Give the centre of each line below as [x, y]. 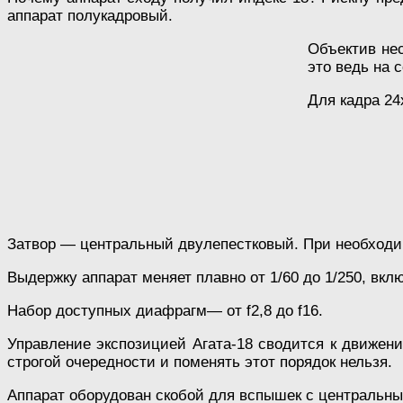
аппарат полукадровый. [90, 15]
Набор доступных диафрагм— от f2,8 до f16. [165, 310]
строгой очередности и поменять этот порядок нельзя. [200, 362]
